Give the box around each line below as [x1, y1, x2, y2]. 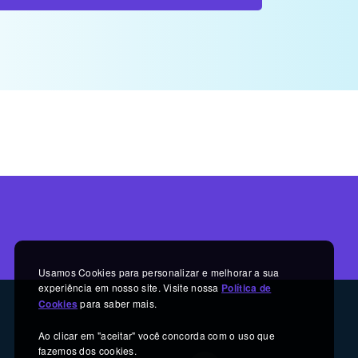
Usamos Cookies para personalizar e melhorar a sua [38, 265, 280, 279]
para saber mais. [78, 296, 157, 310]
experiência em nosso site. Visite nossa [38, 280, 222, 294]
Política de [221, 280, 272, 295]
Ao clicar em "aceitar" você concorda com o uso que [38, 328, 275, 342]
